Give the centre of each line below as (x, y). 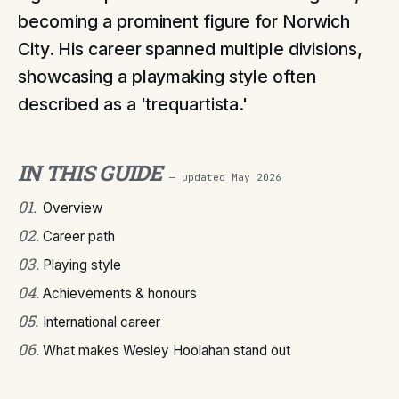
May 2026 (256, 177)
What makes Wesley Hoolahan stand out (167, 350)
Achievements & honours (120, 293)
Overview (73, 208)
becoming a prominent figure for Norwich (184, 21)
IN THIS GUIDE (90, 173)
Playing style (82, 265)
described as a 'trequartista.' (133, 104)
